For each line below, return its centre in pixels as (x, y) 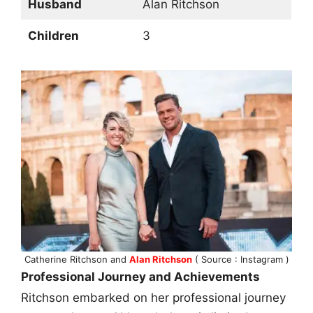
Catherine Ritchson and (77, 259)
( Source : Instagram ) (240, 259)
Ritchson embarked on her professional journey (153, 297)
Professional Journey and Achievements (140, 276)
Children (53, 36)
